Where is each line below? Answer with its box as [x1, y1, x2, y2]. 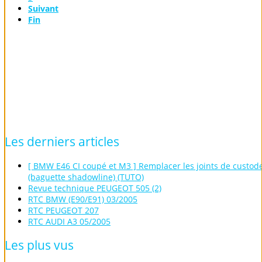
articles [78, 133, 119, 150]
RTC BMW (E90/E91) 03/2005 [28, 193, 137, 205]
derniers [27, 133, 75, 150]
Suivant [28, 2, 58, 14]
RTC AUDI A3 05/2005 [28, 215, 111, 227]
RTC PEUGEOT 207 [28, 204, 99, 216]
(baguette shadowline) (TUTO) [28, 171, 144, 182]
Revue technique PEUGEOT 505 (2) [28, 182, 161, 194]
